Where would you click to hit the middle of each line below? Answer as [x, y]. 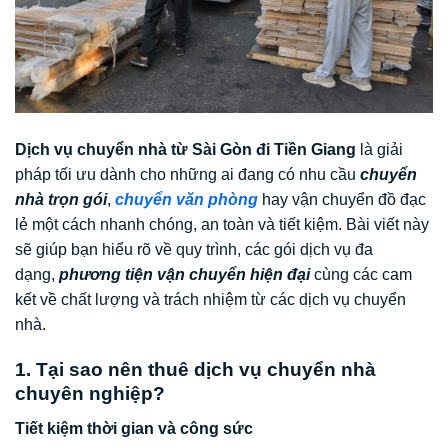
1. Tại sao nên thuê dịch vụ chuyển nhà [195, 370]
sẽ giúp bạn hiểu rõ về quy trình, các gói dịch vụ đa [194, 250]
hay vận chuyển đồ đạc [342, 200]
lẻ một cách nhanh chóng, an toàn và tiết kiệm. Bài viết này [222, 225]
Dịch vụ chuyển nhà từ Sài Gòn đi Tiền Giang [185, 150]
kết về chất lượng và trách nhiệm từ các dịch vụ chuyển [210, 300]
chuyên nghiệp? [90, 394]
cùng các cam [361, 275]
